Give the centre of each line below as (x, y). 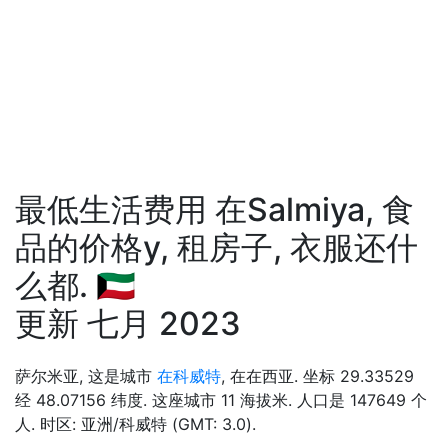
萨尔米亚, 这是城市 (86, 376)
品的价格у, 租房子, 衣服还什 (216, 247)
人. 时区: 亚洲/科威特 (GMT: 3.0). (135, 424)
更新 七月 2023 (128, 323)
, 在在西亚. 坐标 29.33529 (317, 376)
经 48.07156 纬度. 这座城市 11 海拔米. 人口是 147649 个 (221, 400)
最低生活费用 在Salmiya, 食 (214, 209)
